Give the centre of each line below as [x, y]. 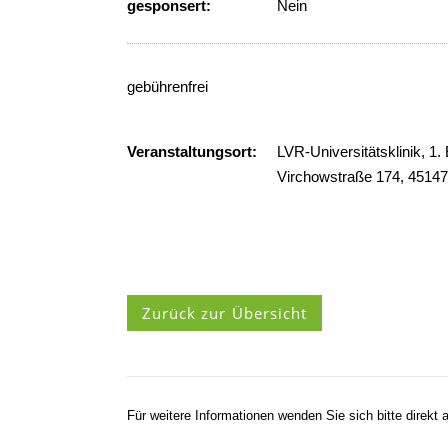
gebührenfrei [167, 86]
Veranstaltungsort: [192, 151]
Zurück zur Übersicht [224, 313]
